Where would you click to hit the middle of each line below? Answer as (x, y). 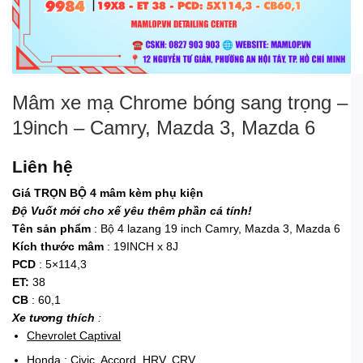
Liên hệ (43, 167)
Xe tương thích (53, 317)
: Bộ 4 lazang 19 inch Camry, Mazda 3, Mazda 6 (216, 228)
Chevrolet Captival (74, 335)
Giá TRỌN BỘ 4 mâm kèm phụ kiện (109, 192)
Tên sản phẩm (51, 228)
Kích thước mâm (58, 246)
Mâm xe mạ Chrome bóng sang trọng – (180, 102)
